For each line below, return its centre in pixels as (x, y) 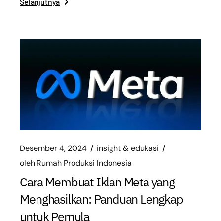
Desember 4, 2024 (54, 148)
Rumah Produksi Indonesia (84, 163)
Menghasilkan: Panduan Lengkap (101, 199)
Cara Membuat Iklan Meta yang (97, 182)
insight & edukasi (128, 148)
